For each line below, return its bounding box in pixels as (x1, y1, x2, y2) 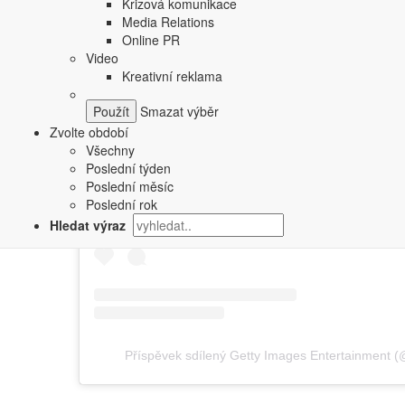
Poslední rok (86, 195, 157, 213)
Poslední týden (86, 159, 171, 177)
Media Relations (122, 13, 214, 31)
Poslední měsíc (86, 177, 174, 195)
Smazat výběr (137, 102, 219, 120)
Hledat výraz (50, 216, 129, 234)
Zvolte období (50, 123, 128, 141)
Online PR (122, 31, 180, 49)
